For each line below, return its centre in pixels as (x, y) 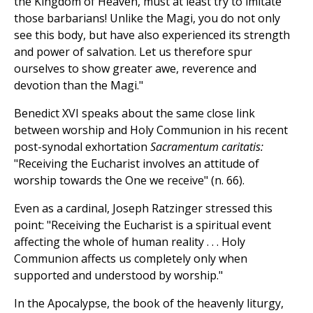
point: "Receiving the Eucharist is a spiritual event (143, 225)
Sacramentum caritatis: (207, 147)
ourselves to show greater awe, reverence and (135, 69)
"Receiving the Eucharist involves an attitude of (137, 164)
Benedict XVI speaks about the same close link (134, 114)
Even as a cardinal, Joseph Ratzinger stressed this (143, 209)
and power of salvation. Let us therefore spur (133, 52)
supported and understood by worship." (118, 276)
